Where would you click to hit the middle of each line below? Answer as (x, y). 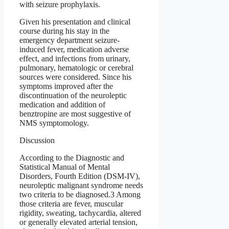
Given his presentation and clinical (75, 22)
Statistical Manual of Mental (65, 167)
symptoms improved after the (66, 86)
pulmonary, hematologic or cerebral (76, 68)
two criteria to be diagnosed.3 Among (80, 195)
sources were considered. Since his (75, 77)
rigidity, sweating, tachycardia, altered (80, 213)
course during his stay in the (64, 31)
